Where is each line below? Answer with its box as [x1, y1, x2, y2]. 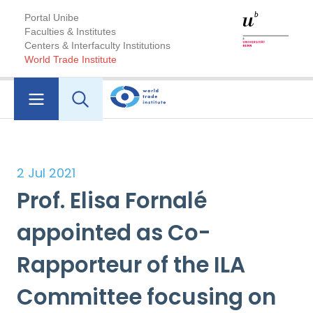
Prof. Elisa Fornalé [17, 185, 207, 217]
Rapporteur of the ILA [17, 249, 245, 281]
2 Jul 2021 [17, 164, 75, 182]
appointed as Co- [17, 217, 211, 249]
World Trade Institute [24, 54, 117, 65]
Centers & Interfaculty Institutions [24, 40, 170, 51]
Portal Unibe [24, 12, 79, 23]
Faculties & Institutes [24, 26, 116, 37]
